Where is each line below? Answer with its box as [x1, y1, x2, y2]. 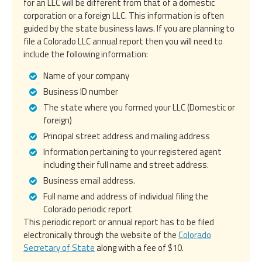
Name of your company [43, 68, 129, 82]
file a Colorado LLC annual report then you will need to [23, 34, 223, 48]
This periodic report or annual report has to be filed [23, 215, 214, 229]
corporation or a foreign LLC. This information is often [23, 8, 224, 22]
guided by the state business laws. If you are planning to [23, 21, 235, 35]
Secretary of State [23, 240, 95, 254]
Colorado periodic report [43, 202, 132, 216]
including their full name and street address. [43, 157, 209, 171]
